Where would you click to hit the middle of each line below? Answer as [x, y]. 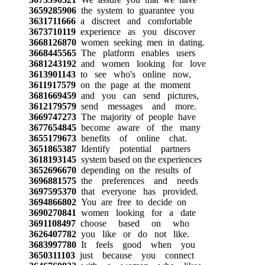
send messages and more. [136, 106]
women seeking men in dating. [140, 42]
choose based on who [132, 223]
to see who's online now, [133, 74]
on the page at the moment [133, 85]
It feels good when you [135, 244]
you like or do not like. [132, 234]
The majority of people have [136, 117]
